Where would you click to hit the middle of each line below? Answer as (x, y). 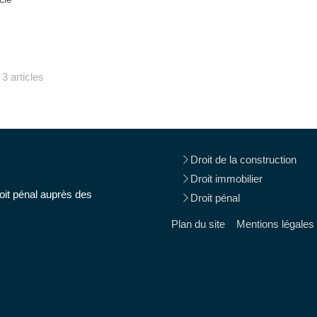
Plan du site (198, 224)
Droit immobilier (226, 179)
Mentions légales (275, 224)
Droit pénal (215, 198)
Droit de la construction (243, 160)
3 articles (23, 77)
